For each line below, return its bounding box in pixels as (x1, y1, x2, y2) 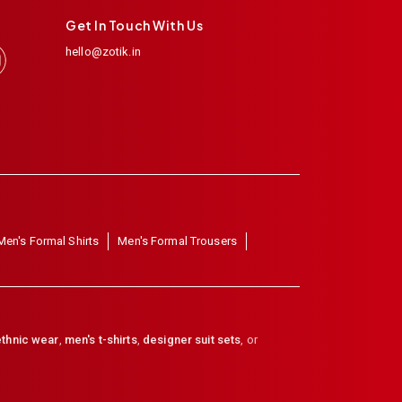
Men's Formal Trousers (118, 234, 238, 249)
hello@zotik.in (66, 45, 141, 59)
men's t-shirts (64, 333, 137, 347)
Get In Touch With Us (66, 17, 204, 34)
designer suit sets (143, 333, 241, 347)
